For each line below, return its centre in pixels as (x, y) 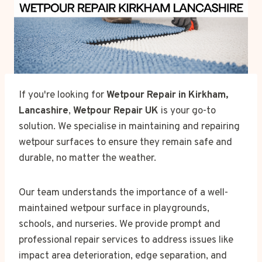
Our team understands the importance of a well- (123, 193)
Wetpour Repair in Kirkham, (167, 95)
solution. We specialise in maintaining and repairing (129, 127)
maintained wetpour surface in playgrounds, (114, 208)
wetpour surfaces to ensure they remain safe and (125, 142)
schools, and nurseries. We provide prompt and (120, 224)
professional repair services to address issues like (126, 240)
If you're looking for (63, 95)
